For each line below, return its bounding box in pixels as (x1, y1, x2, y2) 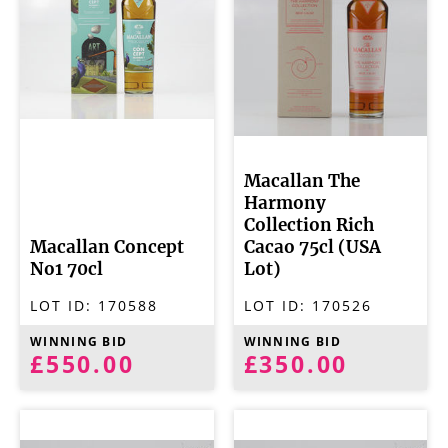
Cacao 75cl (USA (243, 239, 381, 256)
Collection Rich (243, 217, 374, 234)
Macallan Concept (30, 239, 184, 256)
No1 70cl (30, 261, 103, 278)
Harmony (243, 195, 326, 212)
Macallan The (243, 173, 360, 190)
